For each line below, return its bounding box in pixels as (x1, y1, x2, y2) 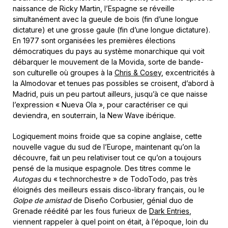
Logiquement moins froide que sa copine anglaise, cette (13, 131, 202, 140)
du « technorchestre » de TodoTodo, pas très (41, 174, 197, 183)
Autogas (13, 174, 41, 183)
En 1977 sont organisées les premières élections (13, 36, 176, 45)
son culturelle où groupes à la (13, 68, 115, 77)
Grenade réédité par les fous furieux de (13, 206, 149, 215)
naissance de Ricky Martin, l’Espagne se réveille (13, 4, 175, 13)
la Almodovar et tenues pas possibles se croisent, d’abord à (13, 78, 214, 88)
